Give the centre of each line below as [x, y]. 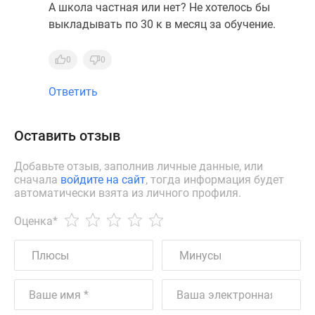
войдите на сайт [103, 180]
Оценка [33, 221]
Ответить [73, 92]
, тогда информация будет [215, 180]
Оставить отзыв [67, 136]
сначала [37, 180]
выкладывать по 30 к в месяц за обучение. [162, 24]
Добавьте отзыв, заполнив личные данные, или [139, 166]
